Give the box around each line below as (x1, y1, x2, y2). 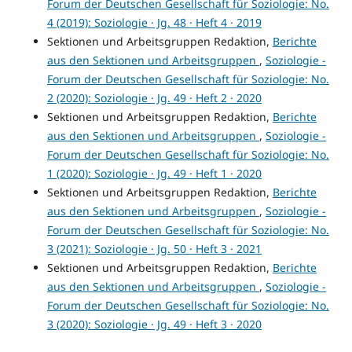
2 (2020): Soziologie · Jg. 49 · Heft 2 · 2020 (46, 90, 262, 106)
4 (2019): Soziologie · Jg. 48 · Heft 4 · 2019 (46, 15, 262, 31)
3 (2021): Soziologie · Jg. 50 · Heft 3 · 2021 (46, 241, 262, 257)
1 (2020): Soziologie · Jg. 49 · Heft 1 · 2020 (46, 166, 262, 181)
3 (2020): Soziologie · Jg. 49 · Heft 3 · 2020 (46, 317, 262, 332)
